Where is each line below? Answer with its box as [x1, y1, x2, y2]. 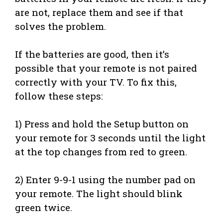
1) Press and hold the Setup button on [15, 117, 189, 130]
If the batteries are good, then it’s [15, 47, 169, 60]
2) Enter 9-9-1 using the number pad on [15, 173, 196, 186]
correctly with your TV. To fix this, [15, 75, 177, 88]
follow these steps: [15, 89, 103, 102]
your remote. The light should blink [15, 187, 183, 200]
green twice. [15, 201, 72, 214]
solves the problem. [15, 19, 106, 32]
